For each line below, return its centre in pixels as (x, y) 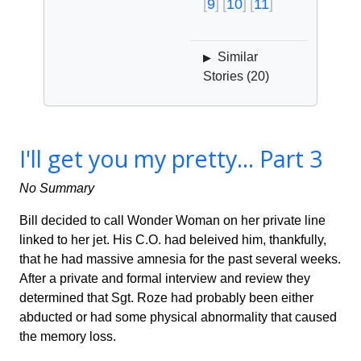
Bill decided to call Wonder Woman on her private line (172, 220)
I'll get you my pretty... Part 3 (171, 158)
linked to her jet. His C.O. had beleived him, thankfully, (173, 240)
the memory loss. (68, 336)
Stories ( (227, 76)
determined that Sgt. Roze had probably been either (166, 298)
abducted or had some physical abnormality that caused (178, 317)
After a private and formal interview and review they (165, 278)
